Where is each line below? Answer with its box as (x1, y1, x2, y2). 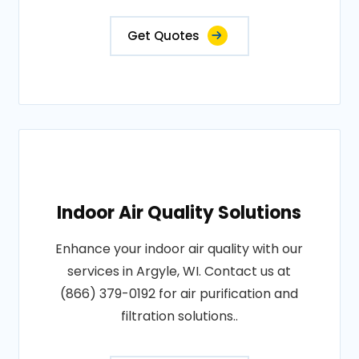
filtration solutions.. (120, 307, 238, 325)
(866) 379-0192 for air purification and (60, 284, 299, 303)
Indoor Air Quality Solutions (57, 200, 302, 225)
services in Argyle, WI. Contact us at (67, 262, 292, 280)
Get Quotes (127, 27, 200, 44)
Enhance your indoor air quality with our (55, 240, 304, 258)
